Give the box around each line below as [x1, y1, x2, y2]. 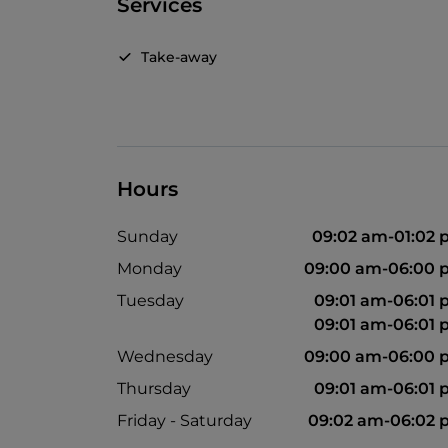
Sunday [117, 227, 178, 247]
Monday [117, 259, 182, 279]
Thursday [117, 379, 191, 399]
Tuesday [117, 291, 184, 311]
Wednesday [117, 347, 213, 367]
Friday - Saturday [117, 411, 252, 431]
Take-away [141, 48, 217, 67]
